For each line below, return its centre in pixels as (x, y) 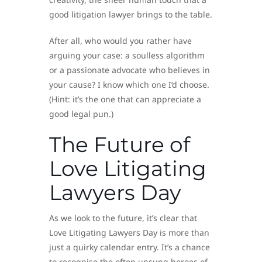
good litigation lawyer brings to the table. (131, 14)
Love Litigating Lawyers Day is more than (129, 232)
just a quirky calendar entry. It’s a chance (130, 247)
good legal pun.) (81, 113)
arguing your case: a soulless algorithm (127, 55)
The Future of (120, 144)
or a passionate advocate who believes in (130, 70)
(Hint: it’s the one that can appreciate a (125, 99)
